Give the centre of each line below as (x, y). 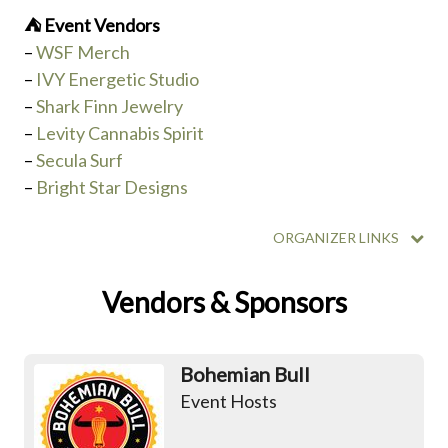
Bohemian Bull (245, 373)
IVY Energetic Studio (117, 78)
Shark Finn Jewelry (109, 105)
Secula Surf (79, 159)
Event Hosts (228, 400)
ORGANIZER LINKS (337, 237)
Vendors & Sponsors (224, 301)
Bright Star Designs (112, 186)
